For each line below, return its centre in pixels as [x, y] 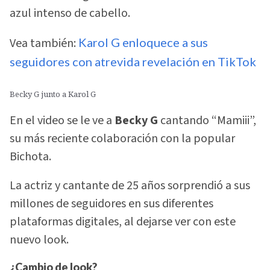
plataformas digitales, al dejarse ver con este [123, 222]
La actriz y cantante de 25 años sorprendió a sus [130, 186]
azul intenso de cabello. [70, 13]
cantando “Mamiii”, [207, 120]
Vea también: [44, 44]
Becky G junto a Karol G [53, 94]
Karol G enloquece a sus [143, 42]
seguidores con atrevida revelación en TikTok [133, 62]
